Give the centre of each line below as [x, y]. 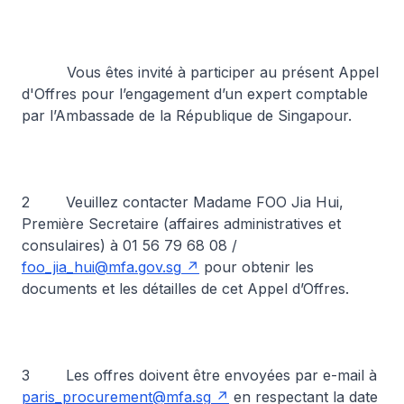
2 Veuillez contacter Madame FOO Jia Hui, [183, 202]
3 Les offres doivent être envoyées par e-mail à [199, 375]
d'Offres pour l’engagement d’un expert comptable [195, 94]
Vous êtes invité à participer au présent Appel [200, 72]
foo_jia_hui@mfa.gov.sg [101, 267]
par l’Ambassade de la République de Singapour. [187, 115]
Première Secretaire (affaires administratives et [181, 224]
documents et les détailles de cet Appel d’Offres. [185, 289]
